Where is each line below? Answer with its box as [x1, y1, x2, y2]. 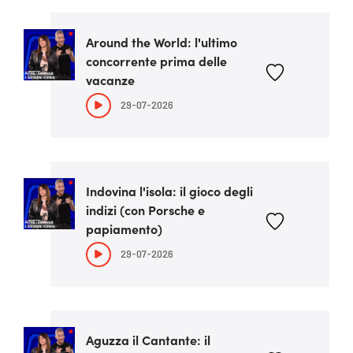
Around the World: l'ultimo [86, 33, 237, 50]
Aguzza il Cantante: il [86, 331, 210, 348]
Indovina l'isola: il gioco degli [86, 182, 253, 199]
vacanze [86, 71, 135, 88]
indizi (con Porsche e [86, 201, 205, 218]
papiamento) [86, 220, 162, 237]
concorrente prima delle [86, 52, 227, 69]
